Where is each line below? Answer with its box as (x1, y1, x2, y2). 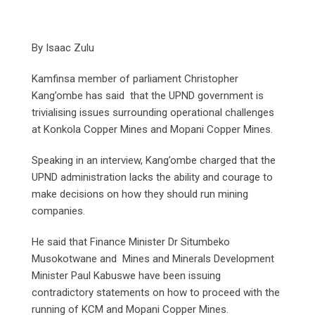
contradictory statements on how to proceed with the (32, 285, 280, 299)
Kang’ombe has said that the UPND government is (32, 89, 264, 102)
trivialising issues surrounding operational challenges (32, 105, 274, 119)
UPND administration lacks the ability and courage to (32, 170, 273, 184)
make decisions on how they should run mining (32, 187, 248, 200)
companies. (32, 204, 85, 217)
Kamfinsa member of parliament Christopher (32, 72, 238, 85)
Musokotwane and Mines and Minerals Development (32, 252, 274, 265)
